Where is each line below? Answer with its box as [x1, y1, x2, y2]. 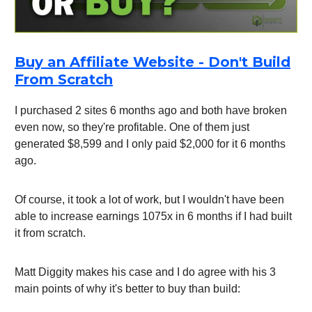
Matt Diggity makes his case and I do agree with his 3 [15, 266, 276, 279]
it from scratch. [15, 227, 86, 240]
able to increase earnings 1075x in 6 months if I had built [15, 210, 292, 223]
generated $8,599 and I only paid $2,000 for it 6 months [15, 138, 286, 150]
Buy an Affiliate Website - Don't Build [15, 54, 290, 71]
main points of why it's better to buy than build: [15, 283, 240, 295]
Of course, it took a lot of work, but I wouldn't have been [15, 194, 284, 206]
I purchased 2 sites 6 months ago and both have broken [15, 104, 287, 117]
